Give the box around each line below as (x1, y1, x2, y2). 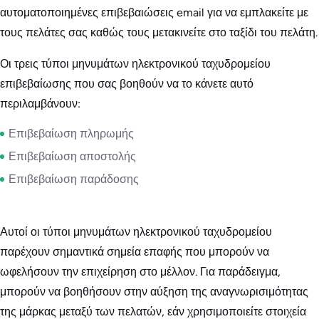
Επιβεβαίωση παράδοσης (9, 172, 139, 187)
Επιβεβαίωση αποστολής (9, 150, 136, 164)
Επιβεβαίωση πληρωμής (9, 127, 134, 141)
